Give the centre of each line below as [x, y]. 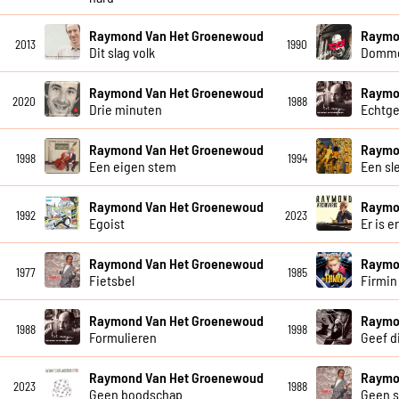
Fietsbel [111, 280]
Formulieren [122, 337]
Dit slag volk [122, 52]
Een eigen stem [132, 166]
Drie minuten [125, 109]
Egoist [106, 223]
